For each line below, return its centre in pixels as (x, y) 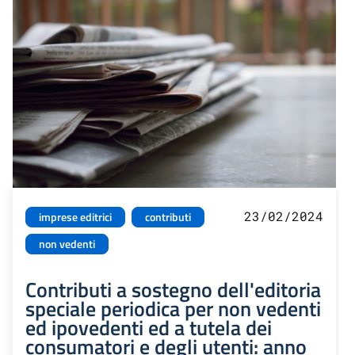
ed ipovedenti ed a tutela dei (149, 328)
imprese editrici (75, 218)
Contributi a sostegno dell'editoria (173, 290)
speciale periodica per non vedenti (173, 309)
